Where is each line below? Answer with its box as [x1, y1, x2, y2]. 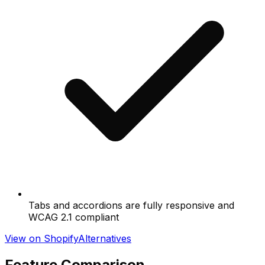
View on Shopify [5, 232, 78, 245]
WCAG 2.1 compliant [28, 211, 119, 224]
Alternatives [78, 232, 131, 245]
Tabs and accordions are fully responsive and [28, 199, 234, 212]
